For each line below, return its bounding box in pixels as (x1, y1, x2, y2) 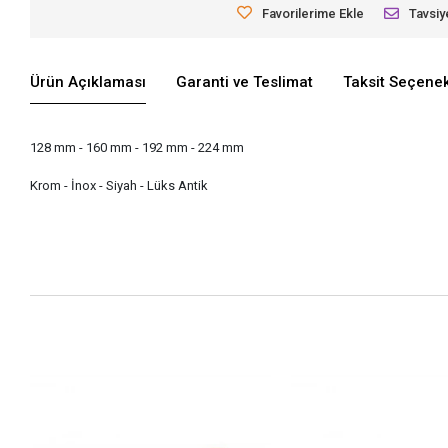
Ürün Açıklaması (30, 73, 147, 92)
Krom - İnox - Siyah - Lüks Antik (30, 177, 209, 193)
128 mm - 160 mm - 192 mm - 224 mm (30, 139, 245, 155)
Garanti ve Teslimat (176, 73, 314, 92)
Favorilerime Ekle (262, 5, 365, 21)
